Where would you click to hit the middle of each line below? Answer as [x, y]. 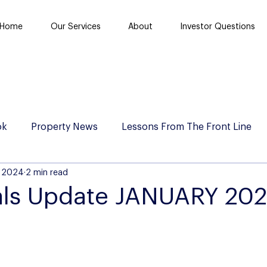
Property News [64, 127]
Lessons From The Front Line [187, 127]
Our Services [75, 27]
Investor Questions [218, 27]
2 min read [47, 173]
